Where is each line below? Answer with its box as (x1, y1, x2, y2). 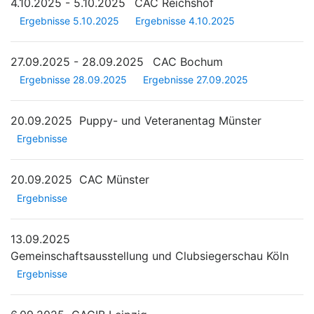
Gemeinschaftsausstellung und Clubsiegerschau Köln (11, 248, 289, 263)
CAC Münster (79, 172, 149, 187)
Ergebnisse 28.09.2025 (20, 74, 127, 86)
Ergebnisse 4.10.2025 (135, 15, 235, 27)
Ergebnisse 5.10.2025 (20, 15, 119, 27)
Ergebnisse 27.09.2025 (143, 74, 248, 86)
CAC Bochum (153, 55, 223, 69)
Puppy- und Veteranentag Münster (79, 114, 261, 128)
